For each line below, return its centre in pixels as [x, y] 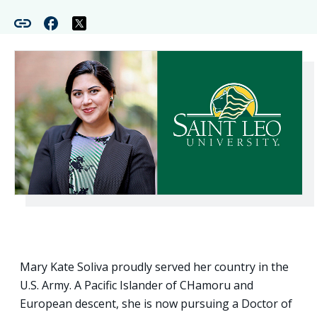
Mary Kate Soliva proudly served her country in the [154, 266]
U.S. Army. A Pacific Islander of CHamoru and [137, 285]
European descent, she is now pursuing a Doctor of [156, 303]
